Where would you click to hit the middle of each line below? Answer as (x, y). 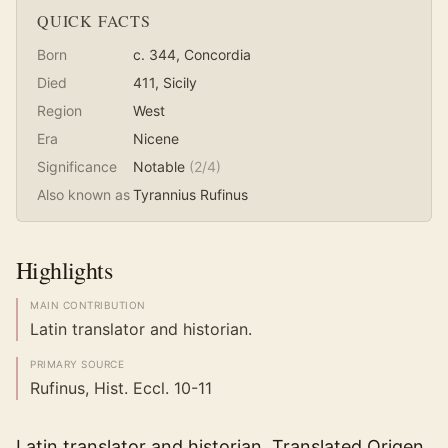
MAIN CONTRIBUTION (88, 305)
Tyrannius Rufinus (190, 195)
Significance (77, 167)
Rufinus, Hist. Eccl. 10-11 (121, 388)
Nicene (156, 139)
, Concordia (213, 55)
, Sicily (176, 83)
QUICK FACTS (94, 21)
